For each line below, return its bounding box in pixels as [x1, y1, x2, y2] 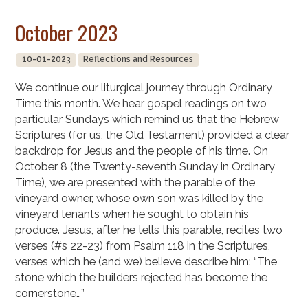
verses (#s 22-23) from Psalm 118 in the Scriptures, [15, 239, 271, 253]
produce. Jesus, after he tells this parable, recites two [15, 223, 283, 237]
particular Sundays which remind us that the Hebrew [15, 113, 280, 126]
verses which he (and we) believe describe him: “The [15, 255, 278, 269]
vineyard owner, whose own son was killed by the [15, 192, 264, 206]
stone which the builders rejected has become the [15, 271, 268, 285]
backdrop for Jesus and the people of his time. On [15, 144, 269, 158]
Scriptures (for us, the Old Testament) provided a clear [15, 129, 290, 142]
